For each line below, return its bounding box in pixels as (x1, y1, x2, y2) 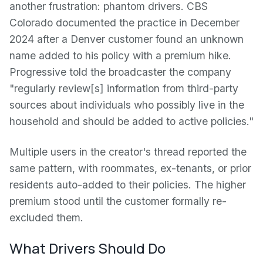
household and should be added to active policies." (9, 115, 254, 127)
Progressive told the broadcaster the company (9, 66, 231, 78)
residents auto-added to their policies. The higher (9, 178, 246, 191)
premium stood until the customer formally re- (9, 195, 227, 207)
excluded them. (9, 211, 83, 224)
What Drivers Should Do (9, 238, 166, 258)
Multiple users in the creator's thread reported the (9, 146, 247, 158)
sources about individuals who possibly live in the (9, 99, 244, 111)
